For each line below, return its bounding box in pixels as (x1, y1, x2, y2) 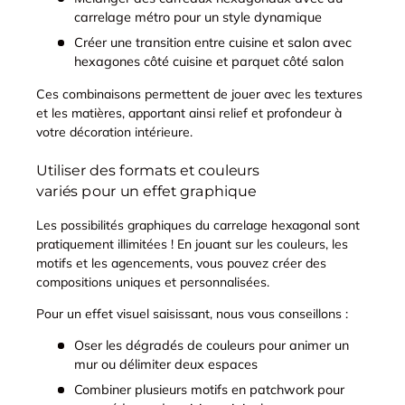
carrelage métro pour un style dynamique (73, 9, 322, 26)
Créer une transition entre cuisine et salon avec (73, 34, 352, 52)
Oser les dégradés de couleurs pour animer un (73, 336, 349, 353)
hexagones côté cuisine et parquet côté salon (73, 53, 344, 71)
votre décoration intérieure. (36, 123, 193, 140)
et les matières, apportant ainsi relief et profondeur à (36, 104, 342, 121)
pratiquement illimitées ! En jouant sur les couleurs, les (36, 235, 348, 252)
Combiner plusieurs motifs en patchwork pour (73, 381, 344, 399)
